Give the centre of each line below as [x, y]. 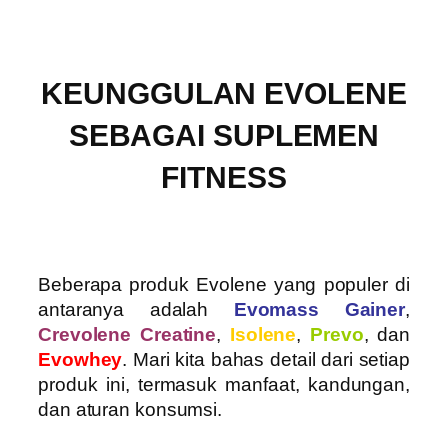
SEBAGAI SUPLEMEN [224, 135]
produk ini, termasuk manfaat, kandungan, [224, 385]
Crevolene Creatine [127, 335]
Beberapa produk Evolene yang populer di [224, 285]
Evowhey [80, 360]
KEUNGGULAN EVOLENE [224, 93]
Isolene [263, 335]
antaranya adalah [136, 310]
